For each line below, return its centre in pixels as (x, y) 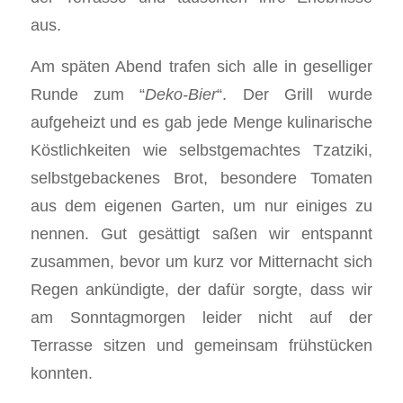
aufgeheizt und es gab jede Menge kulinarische (201, 122)
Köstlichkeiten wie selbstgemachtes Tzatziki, (201, 150)
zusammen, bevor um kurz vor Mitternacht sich (201, 262)
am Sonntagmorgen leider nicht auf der (201, 318)
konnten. (61, 373)
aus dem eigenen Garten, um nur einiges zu (201, 206)
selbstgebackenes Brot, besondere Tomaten (201, 178)
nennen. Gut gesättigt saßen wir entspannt (201, 234)
